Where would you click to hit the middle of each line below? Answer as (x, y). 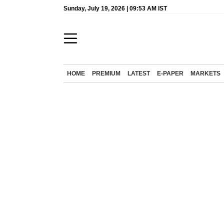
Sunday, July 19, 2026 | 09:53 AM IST (115, 8)
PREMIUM (106, 73)
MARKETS (205, 73)
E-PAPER (170, 73)
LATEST (139, 73)
